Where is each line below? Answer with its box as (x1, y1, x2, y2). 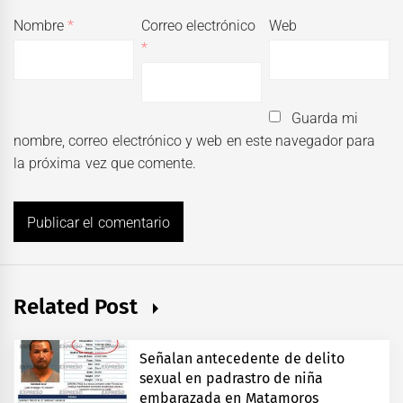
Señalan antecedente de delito (139, 350, 345, 368)
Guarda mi (291, 110, 358, 128)
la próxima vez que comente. (13, 155, 197, 173)
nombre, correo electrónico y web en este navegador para (13, 132, 376, 150)
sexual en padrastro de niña (139, 370, 323, 388)
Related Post (13, 294, 144, 320)
